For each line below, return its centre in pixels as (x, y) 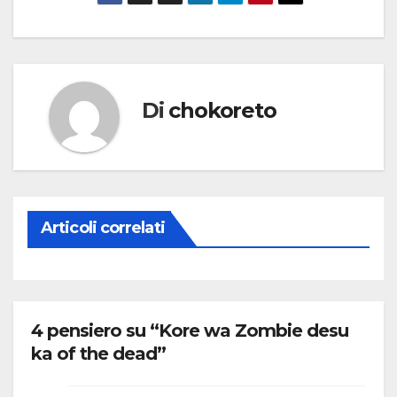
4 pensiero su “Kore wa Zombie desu (190, 331)
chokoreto (222, 110)
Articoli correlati (103, 228)
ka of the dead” (98, 354)
